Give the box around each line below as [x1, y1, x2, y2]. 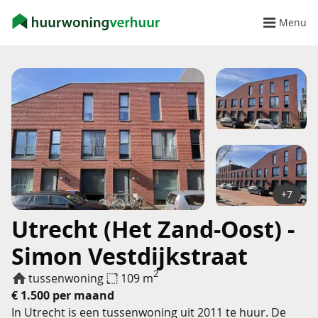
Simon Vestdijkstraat [11, 240, 248, 272]
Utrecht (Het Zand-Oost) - [11, 213, 295, 245]
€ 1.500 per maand [11, 287, 114, 303]
